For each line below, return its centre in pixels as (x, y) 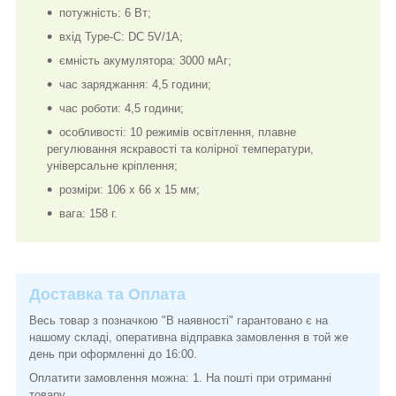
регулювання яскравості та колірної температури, (180, 148)
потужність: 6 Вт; (105, 12)
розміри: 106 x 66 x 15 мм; (129, 189)
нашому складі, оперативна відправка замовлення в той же (189, 337)
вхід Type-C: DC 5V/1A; (121, 36)
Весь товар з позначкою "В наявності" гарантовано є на (179, 320)
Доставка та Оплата (107, 294)
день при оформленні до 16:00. (113, 354)
